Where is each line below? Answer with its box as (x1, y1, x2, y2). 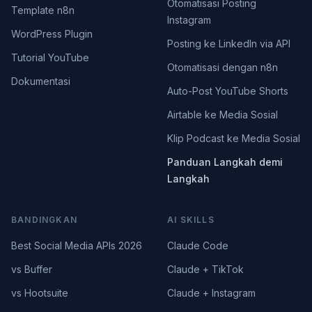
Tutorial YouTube (11, 52, 89, 63)
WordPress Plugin (11, 28, 93, 40)
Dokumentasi (11, 75, 70, 87)
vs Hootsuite (11, 287, 68, 299)
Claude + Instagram (167, 287, 256, 299)
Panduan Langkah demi (167, 156, 283, 168)
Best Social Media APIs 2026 (11, 240, 142, 251)
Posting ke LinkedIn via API (167, 38, 290, 49)
